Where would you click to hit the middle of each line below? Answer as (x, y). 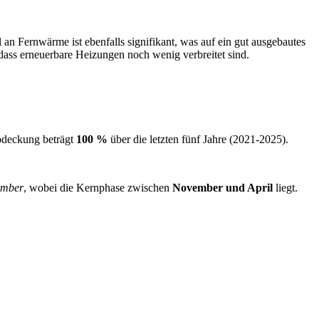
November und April (223, 188)
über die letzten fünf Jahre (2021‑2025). (198, 140)
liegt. (285, 188)
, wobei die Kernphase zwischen (98, 188)
